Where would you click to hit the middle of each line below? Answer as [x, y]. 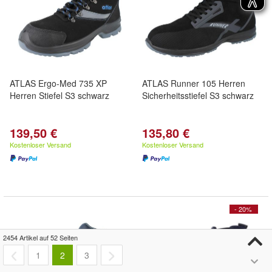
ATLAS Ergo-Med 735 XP [58, 83]
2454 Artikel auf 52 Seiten [40, 237]
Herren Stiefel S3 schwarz [59, 95]
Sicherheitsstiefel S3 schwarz [198, 95]
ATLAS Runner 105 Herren [194, 83]
